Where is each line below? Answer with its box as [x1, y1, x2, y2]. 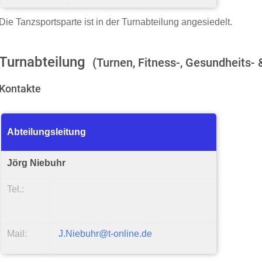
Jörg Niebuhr [7, 158, 66, 168]
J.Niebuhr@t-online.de [58, 228, 153, 239]
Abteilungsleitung [7, 126, 87, 137]
